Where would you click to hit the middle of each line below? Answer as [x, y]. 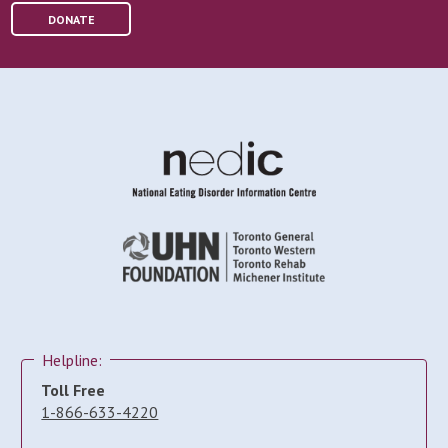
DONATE [71, 19]
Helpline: [72, 360]
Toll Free [73, 390]
